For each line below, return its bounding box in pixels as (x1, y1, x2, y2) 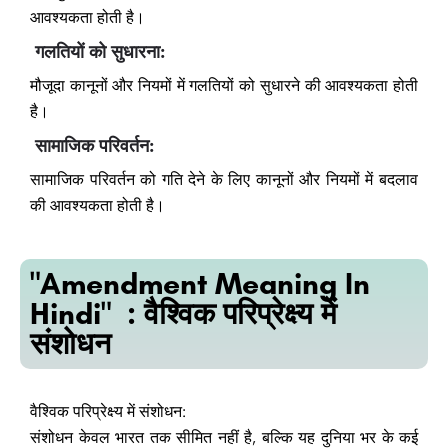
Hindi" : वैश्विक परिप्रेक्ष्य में (30, 295, 337, 333)
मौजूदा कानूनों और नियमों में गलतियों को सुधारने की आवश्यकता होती (30, 76, 418, 96)
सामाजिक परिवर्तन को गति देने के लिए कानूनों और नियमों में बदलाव (30, 170, 418, 190)
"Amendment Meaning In (30, 265, 370, 303)
